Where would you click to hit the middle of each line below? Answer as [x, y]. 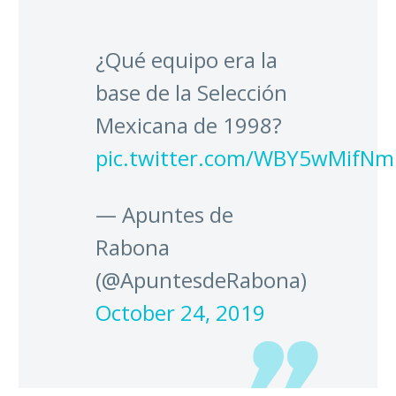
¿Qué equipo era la [187, 60]
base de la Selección [191, 93]
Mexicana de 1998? [189, 126]
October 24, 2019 [180, 312]
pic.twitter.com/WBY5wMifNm [245, 158]
